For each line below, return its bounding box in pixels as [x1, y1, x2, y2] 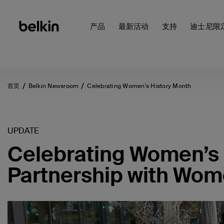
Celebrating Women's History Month [87, 82, 191, 90]
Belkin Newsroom [28, 82, 79, 90]
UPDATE [7, 125, 39, 136]
